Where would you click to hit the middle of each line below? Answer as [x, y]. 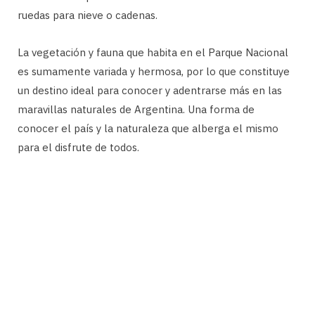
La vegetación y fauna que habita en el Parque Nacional [153, 53]
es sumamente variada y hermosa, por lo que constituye [154, 72]
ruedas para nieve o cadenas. [88, 15]
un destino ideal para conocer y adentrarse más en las [150, 91]
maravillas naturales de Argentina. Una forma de [136, 110]
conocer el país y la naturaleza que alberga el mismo [148, 129]
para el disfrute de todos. [78, 148]
